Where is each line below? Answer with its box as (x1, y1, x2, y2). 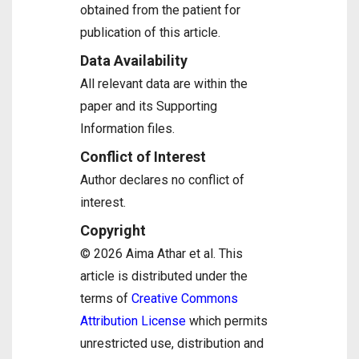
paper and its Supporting (80, 99, 217, 114)
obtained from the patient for (80, 2, 240, 18)
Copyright (80, 222, 146, 239)
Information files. (80, 121, 175, 136)
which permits (186, 313, 268, 329)
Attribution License (80, 313, 186, 329)
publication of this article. (80, 25, 220, 40)
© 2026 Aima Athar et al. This (80, 246, 243, 261)
